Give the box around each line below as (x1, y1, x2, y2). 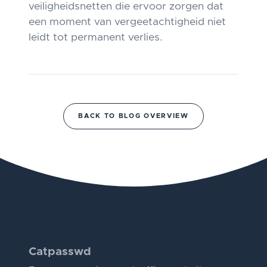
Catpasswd (29, 246, 91, 257)
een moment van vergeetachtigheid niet (29, 17, 226, 27)
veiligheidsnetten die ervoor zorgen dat (29, 1, 223, 12)
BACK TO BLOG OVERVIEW (78, 112, 189, 119)
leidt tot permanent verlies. (29, 32, 162, 43)
